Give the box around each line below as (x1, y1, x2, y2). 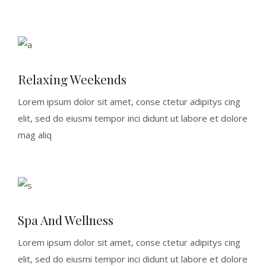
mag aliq (18, 128, 52, 141)
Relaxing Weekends (18, 70, 126, 87)
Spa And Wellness (18, 211, 113, 228)
